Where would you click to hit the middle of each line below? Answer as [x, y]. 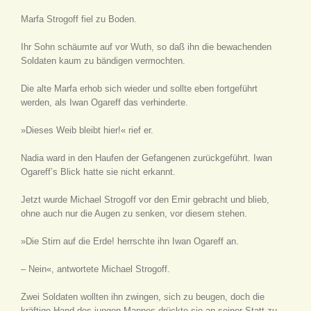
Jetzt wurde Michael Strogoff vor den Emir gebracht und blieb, [145, 200]
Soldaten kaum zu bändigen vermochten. [103, 61]
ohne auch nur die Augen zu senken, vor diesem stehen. [134, 213]
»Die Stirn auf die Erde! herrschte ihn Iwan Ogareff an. [130, 241]
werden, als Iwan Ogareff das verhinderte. [104, 102]
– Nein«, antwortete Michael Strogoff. [95, 269]
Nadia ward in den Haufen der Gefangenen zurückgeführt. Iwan [146, 158]
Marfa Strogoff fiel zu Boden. [79, 19]
